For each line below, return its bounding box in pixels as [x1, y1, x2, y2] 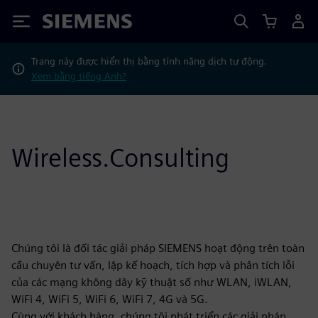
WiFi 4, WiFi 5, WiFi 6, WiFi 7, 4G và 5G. [11, 292, 208, 306]
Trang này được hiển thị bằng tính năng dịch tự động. [31, 55, 267, 67]
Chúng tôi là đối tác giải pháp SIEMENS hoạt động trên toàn [11, 241, 305, 255]
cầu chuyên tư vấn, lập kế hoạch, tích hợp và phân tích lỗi [11, 258, 295, 272]
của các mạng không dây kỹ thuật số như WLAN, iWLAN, [11, 275, 292, 289]
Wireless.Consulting [11, 142, 229, 173]
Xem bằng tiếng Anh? [31, 70, 126, 82]
